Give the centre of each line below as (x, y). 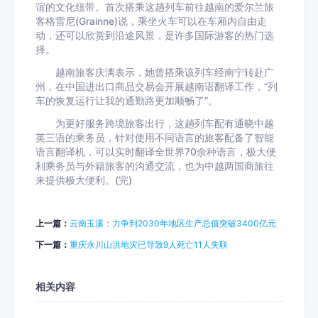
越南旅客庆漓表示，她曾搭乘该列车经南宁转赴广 (155, 72)
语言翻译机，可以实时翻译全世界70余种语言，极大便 (156, 152)
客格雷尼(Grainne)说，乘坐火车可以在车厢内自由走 (151, 21)
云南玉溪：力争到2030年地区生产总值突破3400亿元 (173, 223)
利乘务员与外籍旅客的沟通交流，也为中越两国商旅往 (155, 166)
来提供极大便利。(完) (84, 180)
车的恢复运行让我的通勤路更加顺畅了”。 (127, 101)
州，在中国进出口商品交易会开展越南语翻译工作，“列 (157, 87)
